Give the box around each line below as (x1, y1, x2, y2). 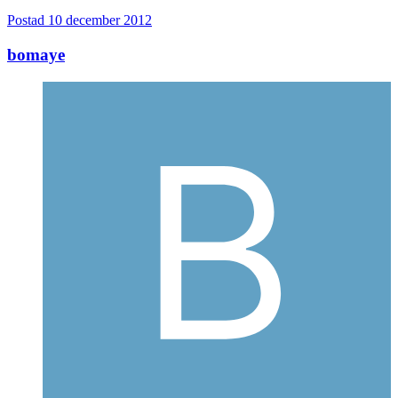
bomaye (7, 45, 65, 65)
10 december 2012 (48, 12, 152, 28)
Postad (7, 12, 48, 28)
